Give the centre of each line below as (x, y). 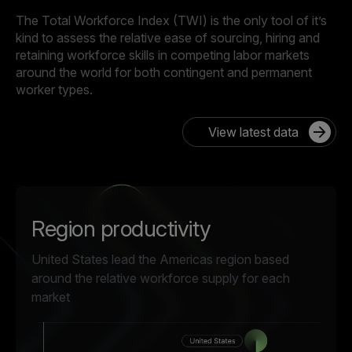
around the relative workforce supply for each (161, 279)
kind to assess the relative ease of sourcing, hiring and (168, 38)
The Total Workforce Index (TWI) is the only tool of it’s (171, 21)
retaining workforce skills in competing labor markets (163, 55)
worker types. (54, 90)
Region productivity (121, 229)
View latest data (253, 132)
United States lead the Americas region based (160, 260)
